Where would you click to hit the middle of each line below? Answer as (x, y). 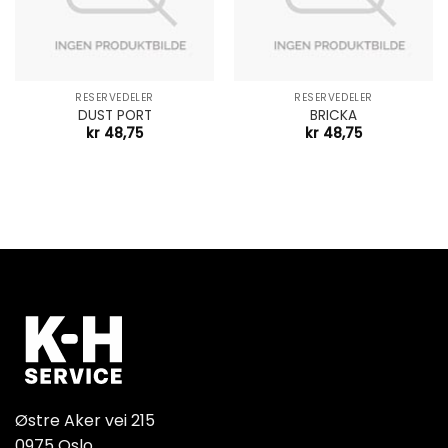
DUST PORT (114, 115)
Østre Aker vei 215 (85, 420)
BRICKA (333, 115)
